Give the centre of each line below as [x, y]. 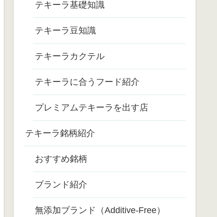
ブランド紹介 [61, 185]
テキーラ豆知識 [65, 31]
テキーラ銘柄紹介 [60, 133]
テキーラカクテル [70, 56]
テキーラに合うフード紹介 [87, 82]
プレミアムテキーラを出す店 [92, 108]
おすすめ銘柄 [61, 159]
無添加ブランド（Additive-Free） [100, 210]
